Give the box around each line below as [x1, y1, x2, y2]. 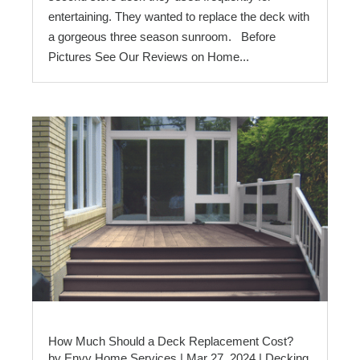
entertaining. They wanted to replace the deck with [48, 10, 309, 23]
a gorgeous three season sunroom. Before [48, 30, 276, 43]
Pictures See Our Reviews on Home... [48, 50, 249, 63]
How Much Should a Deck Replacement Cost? [48, 334, 293, 349]
